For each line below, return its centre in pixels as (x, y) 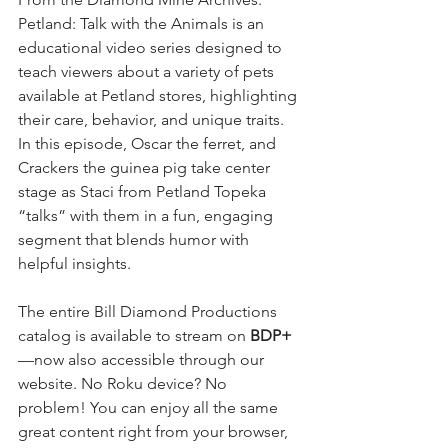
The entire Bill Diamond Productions (149, 311)
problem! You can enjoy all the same (150, 407)
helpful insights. (74, 263)
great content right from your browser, (155, 431)
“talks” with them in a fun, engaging (147, 215)
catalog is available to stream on (134, 335)
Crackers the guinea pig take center (146, 167)
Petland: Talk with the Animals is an (143, 23)
